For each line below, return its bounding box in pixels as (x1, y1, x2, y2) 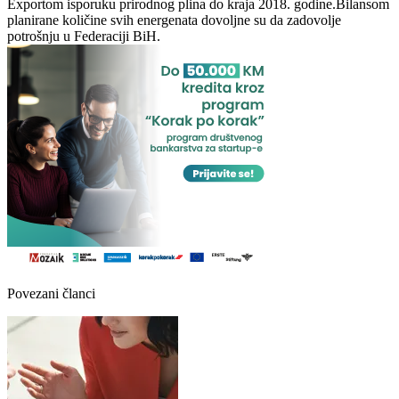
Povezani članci (7, 286, 95, 302)
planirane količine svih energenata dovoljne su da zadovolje (7, 12, 341, 28)
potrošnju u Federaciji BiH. (7, 28, 160, 45)
